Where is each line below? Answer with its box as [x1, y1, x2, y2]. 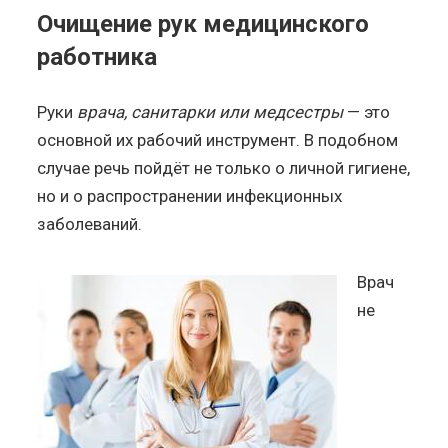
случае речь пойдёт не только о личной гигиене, [37, 157, 411, 178]
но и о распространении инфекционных [37, 185, 343, 206]
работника [37, 42, 158, 71]
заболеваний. [37, 213, 143, 234]
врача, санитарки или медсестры [77, 101, 344, 122]
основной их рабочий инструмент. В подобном [37, 129, 399, 150]
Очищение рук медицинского [37, 9, 370, 38]
